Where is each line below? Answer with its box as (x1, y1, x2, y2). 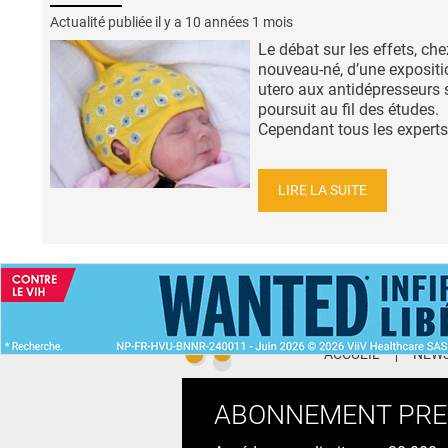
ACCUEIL (323, 346, 380, 364)
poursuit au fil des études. (258, 99, 439, 119)
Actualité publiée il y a (50, 13, 185, 30)
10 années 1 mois (185, 13, 293, 30)
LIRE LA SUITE (278, 181, 367, 199)
